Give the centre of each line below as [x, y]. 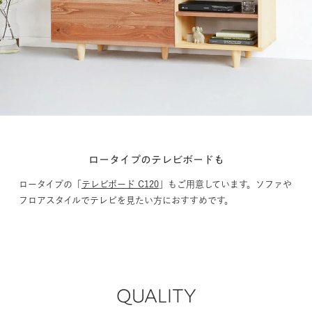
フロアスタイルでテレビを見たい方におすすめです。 [126, 197]
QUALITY [156, 292]
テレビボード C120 [120, 181]
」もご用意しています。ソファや [225, 181]
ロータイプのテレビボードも [156, 157]
